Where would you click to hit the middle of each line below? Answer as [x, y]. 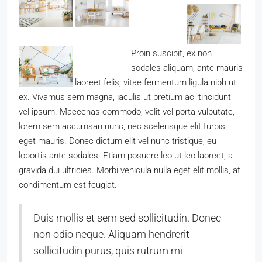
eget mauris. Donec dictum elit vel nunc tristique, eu [118, 141]
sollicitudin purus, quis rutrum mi [108, 251]
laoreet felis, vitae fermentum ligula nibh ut [156, 82]
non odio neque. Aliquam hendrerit [111, 234]
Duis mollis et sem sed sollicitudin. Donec [127, 218]
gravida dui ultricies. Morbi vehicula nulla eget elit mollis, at [130, 170]
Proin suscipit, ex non [171, 53]
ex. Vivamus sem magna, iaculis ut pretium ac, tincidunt [125, 97]
